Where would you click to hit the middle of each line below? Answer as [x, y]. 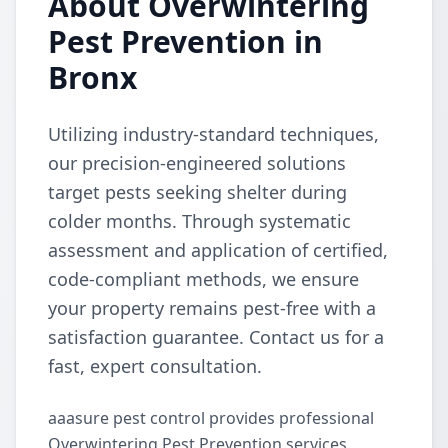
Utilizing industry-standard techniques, [213, 134]
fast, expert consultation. [155, 366]
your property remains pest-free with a [212, 308]
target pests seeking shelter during [197, 192]
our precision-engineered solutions [197, 163]
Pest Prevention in [185, 41]
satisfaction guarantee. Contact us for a [216, 337]
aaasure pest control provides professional [211, 418]
